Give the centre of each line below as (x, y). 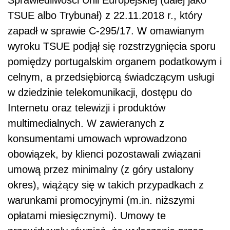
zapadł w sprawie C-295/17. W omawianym (106, 31)
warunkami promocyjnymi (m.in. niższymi (101, 200)
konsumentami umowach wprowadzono (97, 139)
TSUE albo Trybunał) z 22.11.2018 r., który (105, 16)
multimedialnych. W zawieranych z (86, 123)
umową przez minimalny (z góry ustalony (101, 170)
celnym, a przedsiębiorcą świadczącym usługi (111, 77)
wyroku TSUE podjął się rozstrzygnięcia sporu (112, 46)
